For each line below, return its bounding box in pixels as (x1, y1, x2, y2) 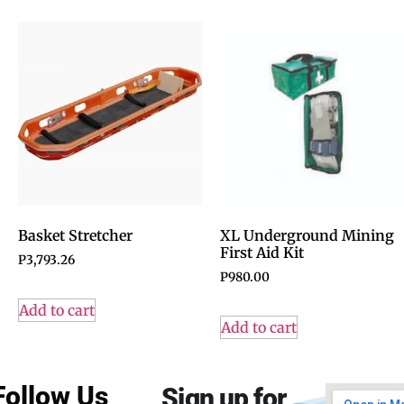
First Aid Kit (220, 243, 304, 262)
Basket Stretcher (18, 226, 133, 244)
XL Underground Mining (220, 226, 394, 244)
